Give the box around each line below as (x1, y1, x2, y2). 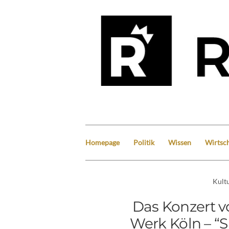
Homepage (85, 138, 120, 147)
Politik (133, 138, 154, 147)
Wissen (168, 138, 191, 147)
